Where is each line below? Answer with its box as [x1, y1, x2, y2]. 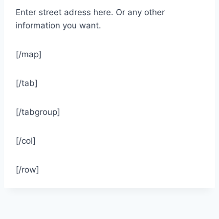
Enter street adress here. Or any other [16, 7, 165, 17]
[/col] [16, 136, 36, 146]
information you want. [16, 21, 101, 30]
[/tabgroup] [16, 107, 60, 117]
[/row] [16, 165, 39, 175]
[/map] [16, 49, 42, 59]
